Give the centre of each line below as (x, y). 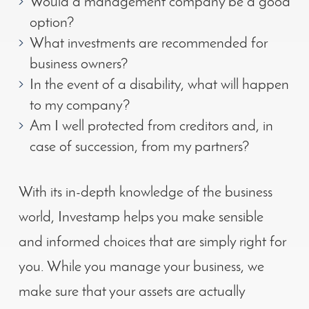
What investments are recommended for (148, 43)
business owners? (79, 64)
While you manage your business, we (155, 267)
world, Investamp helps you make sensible (141, 217)
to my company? (80, 106)
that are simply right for (217, 242)
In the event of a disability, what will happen (159, 85)
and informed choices (83, 242)
